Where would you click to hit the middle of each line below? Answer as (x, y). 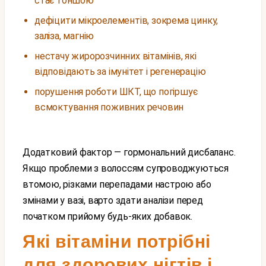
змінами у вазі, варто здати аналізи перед (113, 200)
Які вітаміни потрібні (117, 241)
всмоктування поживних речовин (109, 107)
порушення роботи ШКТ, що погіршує (116, 92)
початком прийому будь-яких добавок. (108, 216)
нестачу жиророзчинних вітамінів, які (115, 56)
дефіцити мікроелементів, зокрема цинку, (126, 20)
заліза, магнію (64, 36)
